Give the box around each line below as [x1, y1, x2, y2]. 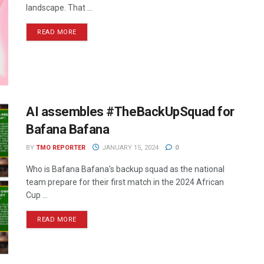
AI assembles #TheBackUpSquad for [26, 104, 235, 119]
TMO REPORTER [36, 143, 85, 151]
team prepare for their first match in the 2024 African [26, 177, 224, 187]
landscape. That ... [26, 3, 93, 13]
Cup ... [26, 190, 48, 200]
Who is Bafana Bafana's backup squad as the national [26, 164, 225, 174]
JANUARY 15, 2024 [100, 143, 159, 151]
